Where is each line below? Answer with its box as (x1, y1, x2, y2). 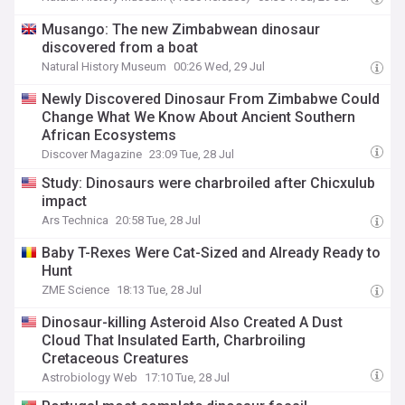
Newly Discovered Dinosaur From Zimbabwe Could (42, 90, 381, 108)
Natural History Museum (42, 60, 167, 73)
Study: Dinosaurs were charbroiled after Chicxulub (42, 174, 376, 192)
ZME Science (42, 283, 110, 297)
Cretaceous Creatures (42, 350, 190, 367)
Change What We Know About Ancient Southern (42, 108, 356, 126)
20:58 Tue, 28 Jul (116, 213, 202, 227)
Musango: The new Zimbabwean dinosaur (42, 21, 321, 38)
